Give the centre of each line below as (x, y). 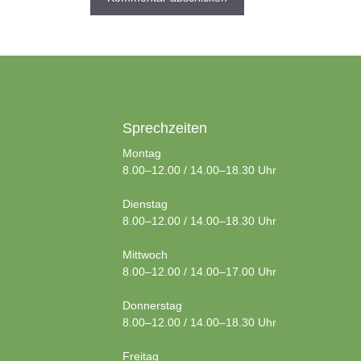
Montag (142, 153)
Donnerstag (152, 305)
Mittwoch (145, 255)
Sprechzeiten (165, 128)
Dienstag (145, 204)
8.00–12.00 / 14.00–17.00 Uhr (199, 272)
